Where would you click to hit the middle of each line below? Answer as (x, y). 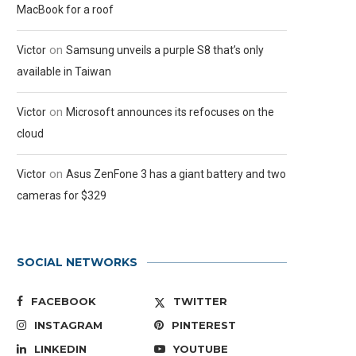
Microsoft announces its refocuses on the (170, 112)
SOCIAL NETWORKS (77, 262)
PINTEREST (204, 325)
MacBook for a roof (65, 10)
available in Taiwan (64, 72)
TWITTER (201, 301)
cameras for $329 (62, 195)
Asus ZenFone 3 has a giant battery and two (176, 174)
